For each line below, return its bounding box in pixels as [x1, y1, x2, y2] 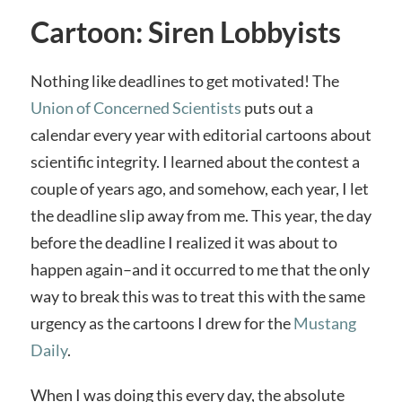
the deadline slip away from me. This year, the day [30, 205, 371, 226]
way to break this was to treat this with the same [30, 286, 365, 307]
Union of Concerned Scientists [30, 98, 241, 118]
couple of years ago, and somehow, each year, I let [30, 179, 369, 199]
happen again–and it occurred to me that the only [30, 259, 370, 280]
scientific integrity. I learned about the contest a [30, 152, 360, 172]
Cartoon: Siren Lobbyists [30, 15, 341, 50]
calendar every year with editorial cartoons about [30, 125, 371, 145]
